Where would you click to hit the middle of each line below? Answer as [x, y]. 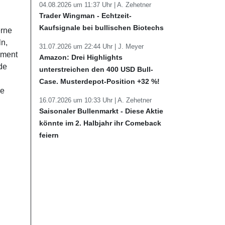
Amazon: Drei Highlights [81, 57]
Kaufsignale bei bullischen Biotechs [101, 28]
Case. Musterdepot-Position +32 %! [99, 81]
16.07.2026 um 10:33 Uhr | [78, 100]
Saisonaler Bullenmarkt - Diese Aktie [101, 111]
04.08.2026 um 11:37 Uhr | [78, 5]
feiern [49, 135]
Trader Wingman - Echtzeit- [85, 16]
